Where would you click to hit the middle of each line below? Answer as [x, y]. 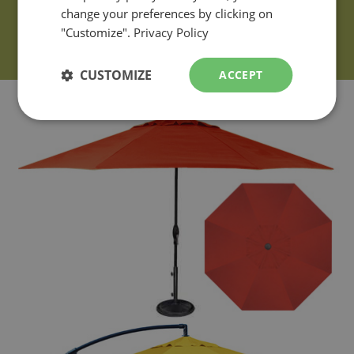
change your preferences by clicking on [167, 13]
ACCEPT [241, 75]
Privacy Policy [171, 32]
